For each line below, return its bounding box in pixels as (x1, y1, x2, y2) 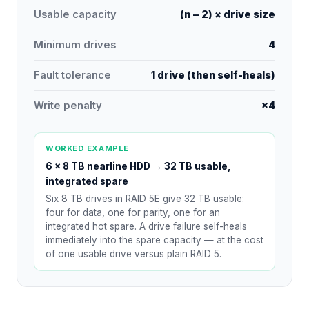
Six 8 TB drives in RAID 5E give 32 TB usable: (46, 192, 244, 204)
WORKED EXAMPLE (46, 143, 129, 153)
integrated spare (46, 175, 128, 187)
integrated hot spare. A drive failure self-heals (46, 220, 247, 232)
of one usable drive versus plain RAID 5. (46, 248, 221, 259)
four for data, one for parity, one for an (46, 206, 220, 218)
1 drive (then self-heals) (151, 68, 275, 81)
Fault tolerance (34, 68, 111, 81)
